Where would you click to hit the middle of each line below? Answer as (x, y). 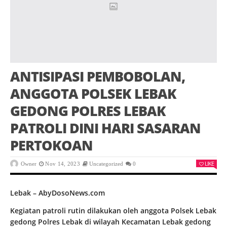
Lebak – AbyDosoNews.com (58, 193)
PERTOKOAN (51, 145)
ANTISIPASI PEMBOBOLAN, (98, 77)
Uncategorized (106, 164)
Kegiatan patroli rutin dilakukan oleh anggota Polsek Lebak (113, 211)
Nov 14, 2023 (63, 164)
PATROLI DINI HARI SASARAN (105, 128)
